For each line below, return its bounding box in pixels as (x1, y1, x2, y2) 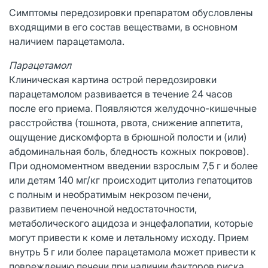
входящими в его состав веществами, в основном (9, 20, 237, 33)
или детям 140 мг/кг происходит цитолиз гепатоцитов (9, 173, 252, 186)
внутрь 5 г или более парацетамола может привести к (9, 245, 256, 258)
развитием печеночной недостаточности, (9, 202, 197, 215)
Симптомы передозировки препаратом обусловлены (9, 6, 253, 19)
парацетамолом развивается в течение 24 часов (9, 87, 233, 100)
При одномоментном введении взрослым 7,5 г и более (9, 159, 258, 172)
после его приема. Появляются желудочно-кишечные (9, 102, 257, 114)
